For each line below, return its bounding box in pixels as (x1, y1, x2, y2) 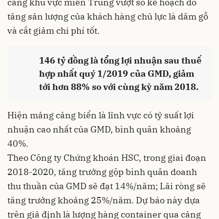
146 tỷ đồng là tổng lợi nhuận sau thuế (39, 54, 201, 66)
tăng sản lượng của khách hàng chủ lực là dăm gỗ (7, 10, 208, 22)
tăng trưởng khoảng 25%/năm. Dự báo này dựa (7, 194, 200, 206)
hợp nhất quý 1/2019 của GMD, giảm (39, 67, 194, 79)
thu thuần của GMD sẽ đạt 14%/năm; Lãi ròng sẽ (7, 180, 206, 192)
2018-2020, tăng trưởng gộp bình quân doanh (7, 166, 197, 177)
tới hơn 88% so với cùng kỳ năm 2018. (39, 81, 198, 92)
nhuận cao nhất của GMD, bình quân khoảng (7, 123, 191, 135)
